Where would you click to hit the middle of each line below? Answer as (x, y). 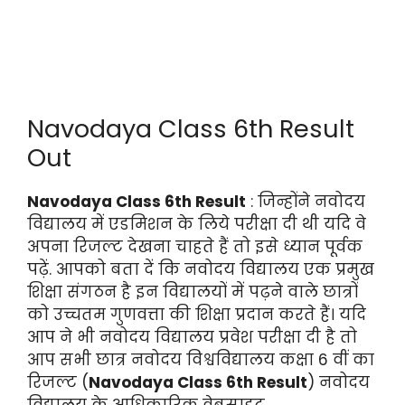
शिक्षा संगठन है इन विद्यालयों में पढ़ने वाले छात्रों (193, 292)
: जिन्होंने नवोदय (306, 201)
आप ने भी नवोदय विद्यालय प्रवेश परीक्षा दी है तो (192, 337)
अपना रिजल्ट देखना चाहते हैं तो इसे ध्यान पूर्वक (195, 246)
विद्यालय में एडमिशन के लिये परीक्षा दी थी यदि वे (197, 224)
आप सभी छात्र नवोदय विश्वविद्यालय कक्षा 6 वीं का (201, 359)
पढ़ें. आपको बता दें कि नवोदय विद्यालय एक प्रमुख (201, 269)
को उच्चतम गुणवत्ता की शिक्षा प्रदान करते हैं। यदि (197, 314)
